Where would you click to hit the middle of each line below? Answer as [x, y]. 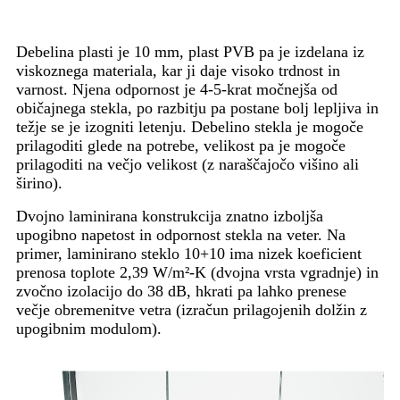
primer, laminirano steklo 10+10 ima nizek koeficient [189, 253]
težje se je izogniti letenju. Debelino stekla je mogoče [190, 126]
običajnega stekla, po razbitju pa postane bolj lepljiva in [197, 108]
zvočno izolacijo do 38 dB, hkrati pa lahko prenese [181, 291]
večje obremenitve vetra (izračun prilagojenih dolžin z [192, 309]
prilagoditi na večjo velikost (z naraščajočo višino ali [187, 164]
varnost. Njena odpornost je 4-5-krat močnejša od [177, 89]
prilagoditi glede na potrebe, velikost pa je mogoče [181, 145]
